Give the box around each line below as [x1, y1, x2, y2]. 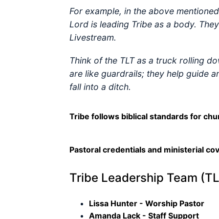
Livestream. [69, 32, 119, 43]
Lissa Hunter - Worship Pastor [89, 198, 204, 208]
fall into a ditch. [69, 82, 131, 92]
